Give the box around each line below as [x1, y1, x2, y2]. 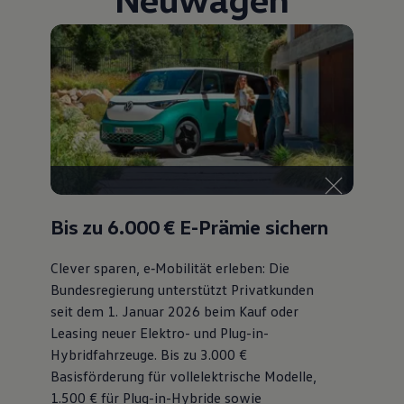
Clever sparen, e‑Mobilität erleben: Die [50, 258, 289, 277]
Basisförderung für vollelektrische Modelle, [50, 366, 317, 385]
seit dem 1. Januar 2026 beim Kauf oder [50, 301, 298, 320]
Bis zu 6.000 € [50, 214, 176, 239]
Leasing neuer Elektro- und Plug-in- [50, 323, 269, 342]
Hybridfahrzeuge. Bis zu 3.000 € [50, 344, 247, 363]
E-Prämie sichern [175, 214, 329, 239]
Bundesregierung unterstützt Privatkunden [50, 280, 314, 298]
